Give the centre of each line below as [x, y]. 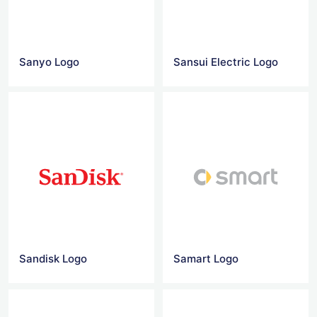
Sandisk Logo [53, 259]
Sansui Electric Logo [226, 62]
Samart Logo [206, 259]
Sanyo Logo [49, 62]
